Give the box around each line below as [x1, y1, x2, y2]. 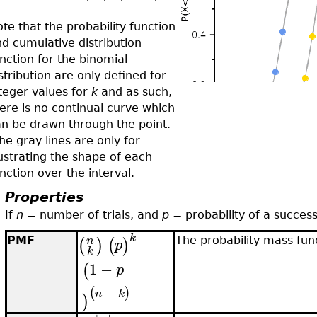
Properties [5, 190, 84, 204]
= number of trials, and [23, 208, 163, 221]
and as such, [101, 84, 173, 98]
